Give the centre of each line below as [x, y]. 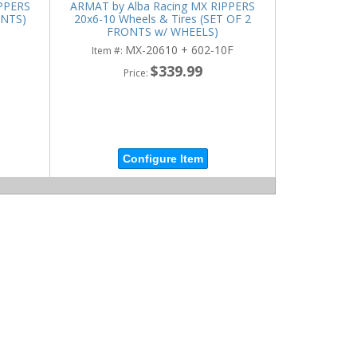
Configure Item [163, 159]
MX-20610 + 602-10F [180, 49]
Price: [137, 73]
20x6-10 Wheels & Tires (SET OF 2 [163, 18]
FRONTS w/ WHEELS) [163, 31]
